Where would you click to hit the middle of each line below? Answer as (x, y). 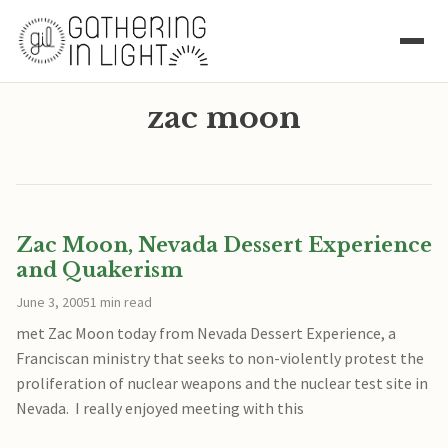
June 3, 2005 (53, 302)
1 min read (121, 302)
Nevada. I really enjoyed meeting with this (160, 408)
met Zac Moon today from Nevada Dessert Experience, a (206, 333)
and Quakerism (99, 270)
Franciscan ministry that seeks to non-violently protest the (220, 358)
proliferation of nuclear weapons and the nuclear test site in (222, 383)
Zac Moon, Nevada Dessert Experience (224, 245)
